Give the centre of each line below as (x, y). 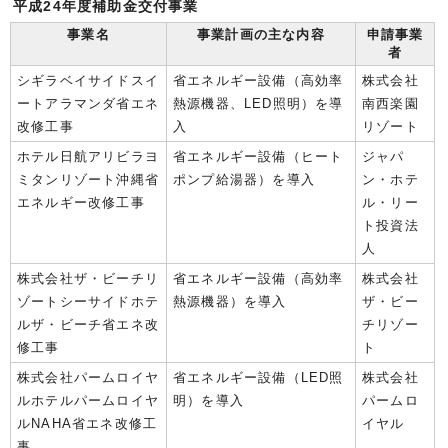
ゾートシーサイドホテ (88, 301)
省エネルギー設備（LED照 (258, 377)
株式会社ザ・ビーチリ (88, 278)
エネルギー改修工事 (81, 202)
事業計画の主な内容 (261, 34)
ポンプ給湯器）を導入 (244, 179)
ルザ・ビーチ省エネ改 (88, 324)
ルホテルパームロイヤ (88, 400)
